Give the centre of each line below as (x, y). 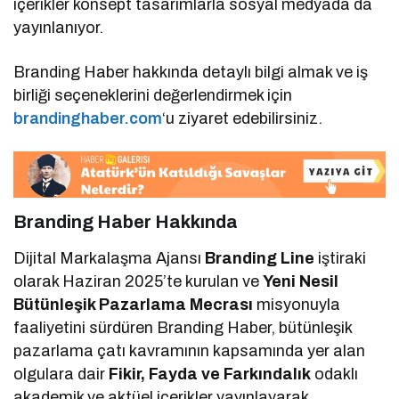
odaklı (335, 374)
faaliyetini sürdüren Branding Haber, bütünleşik (183, 327)
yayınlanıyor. (58, 28)
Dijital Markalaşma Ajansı (110, 258)
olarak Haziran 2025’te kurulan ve (138, 281)
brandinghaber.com (88, 119)
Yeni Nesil (301, 281)
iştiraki (341, 258)
